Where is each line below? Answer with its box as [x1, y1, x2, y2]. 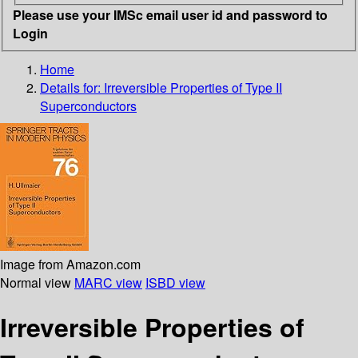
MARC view [74, 272, 142, 292]
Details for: [40, 78, 104, 97]
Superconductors [40, 96, 137, 115]
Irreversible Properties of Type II [104, 78, 282, 97]
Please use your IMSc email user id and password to [13, 5, 328, 24]
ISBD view [145, 272, 205, 292]
